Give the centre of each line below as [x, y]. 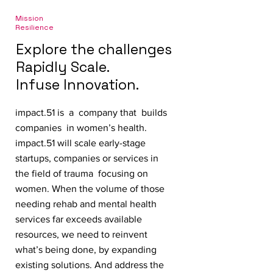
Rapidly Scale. [63, 67]
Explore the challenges [94, 49]
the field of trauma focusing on [82, 173]
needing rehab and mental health [86, 204]
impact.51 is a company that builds [92, 112]
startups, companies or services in [87, 158]
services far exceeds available [79, 219]
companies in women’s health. [81, 128]
